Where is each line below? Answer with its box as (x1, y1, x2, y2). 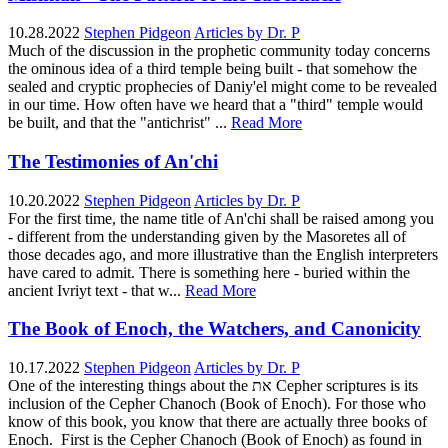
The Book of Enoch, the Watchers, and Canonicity (8, 318, 421, 340)
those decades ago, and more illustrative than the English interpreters (8, 245, 438, 263)
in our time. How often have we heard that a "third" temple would (8, 96, 423, 114)
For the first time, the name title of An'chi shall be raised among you (8, 209, 434, 227)
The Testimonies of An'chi (8, 150, 218, 172)
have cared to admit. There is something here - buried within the (8, 263, 410, 281)
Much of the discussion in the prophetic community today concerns (8, 42, 430, 60)
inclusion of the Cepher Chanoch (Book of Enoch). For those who (8, 395, 426, 413)
